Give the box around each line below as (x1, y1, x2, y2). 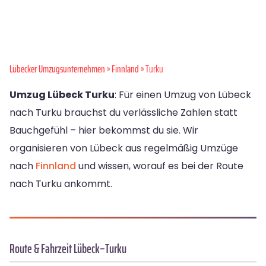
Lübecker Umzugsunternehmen (9, 61, 105, 77)
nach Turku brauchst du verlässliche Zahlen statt (9, 106, 237, 120)
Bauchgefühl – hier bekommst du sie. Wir (9, 123, 198, 138)
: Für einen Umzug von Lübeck (115, 88, 251, 102)
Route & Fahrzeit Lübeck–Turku (9, 239, 126, 259)
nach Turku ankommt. (9, 177, 112, 191)
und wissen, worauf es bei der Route (76, 159, 243, 173)
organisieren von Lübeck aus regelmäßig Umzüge (9, 141, 238, 156)
